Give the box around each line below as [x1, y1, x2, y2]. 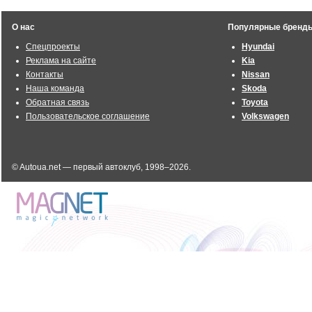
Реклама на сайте [26, 56, 96, 65]
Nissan [242, 70, 270, 79]
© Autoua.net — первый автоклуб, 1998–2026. [12, 162, 191, 172]
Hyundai [242, 42, 274, 52]
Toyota [242, 97, 268, 107]
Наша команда [26, 84, 84, 93]
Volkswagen [242, 111, 289, 121]
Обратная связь [26, 97, 89, 107]
